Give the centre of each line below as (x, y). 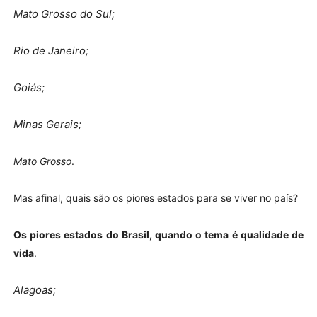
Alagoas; (34, 289)
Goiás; (29, 87)
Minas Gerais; (47, 124)
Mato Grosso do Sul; (64, 13)
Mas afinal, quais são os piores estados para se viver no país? (155, 197)
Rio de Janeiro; (51, 50)
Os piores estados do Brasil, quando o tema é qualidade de (158, 234)
